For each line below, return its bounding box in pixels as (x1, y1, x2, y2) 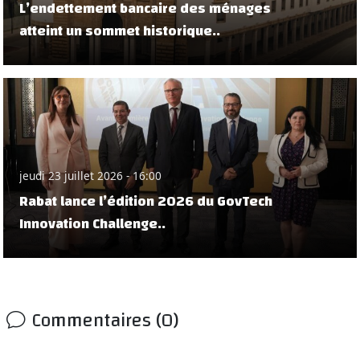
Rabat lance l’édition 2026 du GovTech (19, 188, 272, 215)
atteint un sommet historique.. (19, 18, 220, 45)
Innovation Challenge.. (19, 211, 166, 238)
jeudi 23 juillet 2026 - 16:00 (19, 168, 162, 184)
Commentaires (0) (31, 303, 178, 338)
